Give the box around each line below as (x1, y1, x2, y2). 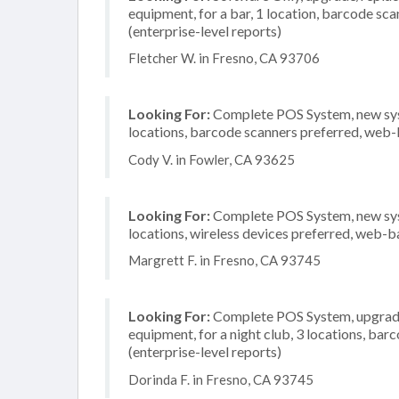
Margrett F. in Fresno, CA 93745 (128, 252, 321, 268)
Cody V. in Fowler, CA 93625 (128, 151, 295, 167)
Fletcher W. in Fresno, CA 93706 (128, 50, 320, 66)
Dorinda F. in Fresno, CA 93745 (128, 370, 313, 387)
